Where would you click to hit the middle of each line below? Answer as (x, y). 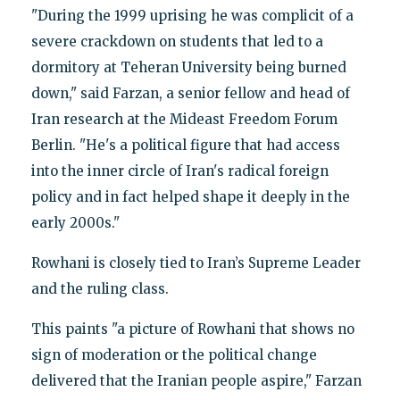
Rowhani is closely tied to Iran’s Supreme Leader (196, 263)
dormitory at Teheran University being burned (188, 68)
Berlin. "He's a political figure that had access (185, 146)
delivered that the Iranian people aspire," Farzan (196, 381)
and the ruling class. (100, 289)
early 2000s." (75, 223)
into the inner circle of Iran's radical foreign (179, 171)
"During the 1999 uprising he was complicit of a (192, 16)
